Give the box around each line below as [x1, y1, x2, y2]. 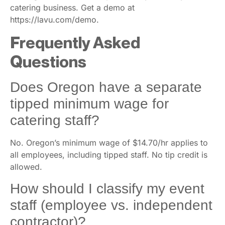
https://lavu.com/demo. [10, 14, 99, 25]
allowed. [10, 162, 42, 172]
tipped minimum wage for [10, 96, 169, 112]
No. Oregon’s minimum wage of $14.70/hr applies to [10, 138, 208, 148]
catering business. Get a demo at [10, 2, 135, 13]
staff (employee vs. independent [10, 197, 212, 213]
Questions [10, 52, 86, 71]
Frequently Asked [10, 33, 140, 52]
